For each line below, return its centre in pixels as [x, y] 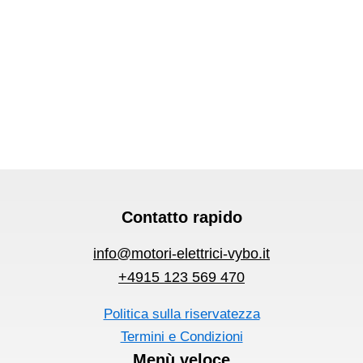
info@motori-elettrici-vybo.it [181, 253]
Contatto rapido [181, 217]
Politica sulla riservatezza [181, 314]
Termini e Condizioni [181, 336]
